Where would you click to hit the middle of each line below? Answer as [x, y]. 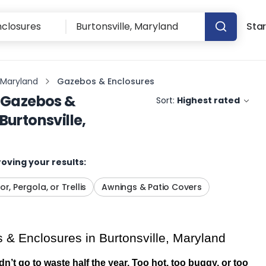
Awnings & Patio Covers [152, 187]
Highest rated [209, 100]
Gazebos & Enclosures [106, 81]
